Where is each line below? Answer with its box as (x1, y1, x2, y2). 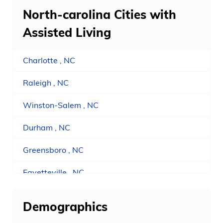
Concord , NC (23, 190, 71, 200)
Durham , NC (23, 122, 70, 133)
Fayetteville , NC (23, 167, 84, 178)
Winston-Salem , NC (23, 100, 99, 111)
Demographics (23, 199, 108, 215)
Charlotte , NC (23, 55, 75, 66)
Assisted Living (23, 25, 111, 40)
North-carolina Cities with (23, 7, 176, 22)
